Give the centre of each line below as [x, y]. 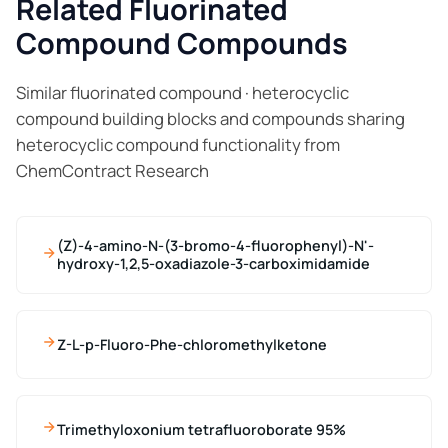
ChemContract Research [112, 171]
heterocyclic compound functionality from [178, 145]
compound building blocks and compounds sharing [210, 119]
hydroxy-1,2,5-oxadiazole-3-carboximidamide [213, 264]
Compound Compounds [182, 43]
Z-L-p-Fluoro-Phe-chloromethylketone [192, 344]
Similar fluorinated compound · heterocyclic [182, 93]
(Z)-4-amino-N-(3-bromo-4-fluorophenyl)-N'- [215, 246]
